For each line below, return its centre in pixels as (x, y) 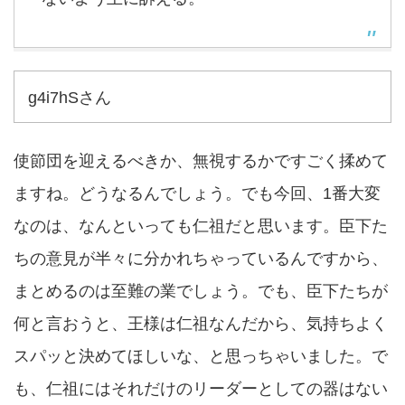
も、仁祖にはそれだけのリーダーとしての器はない (201, 389)
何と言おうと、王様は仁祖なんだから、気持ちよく (201, 324)
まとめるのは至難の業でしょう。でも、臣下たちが (201, 291)
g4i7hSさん (70, 98)
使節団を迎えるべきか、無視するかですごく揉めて (201, 161)
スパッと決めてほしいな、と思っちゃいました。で (201, 356)
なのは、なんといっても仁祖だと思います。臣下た (201, 226)
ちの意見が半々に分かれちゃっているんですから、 (201, 259)
